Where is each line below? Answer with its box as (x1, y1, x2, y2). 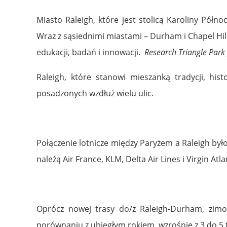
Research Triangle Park (144, 46, 225, 58)
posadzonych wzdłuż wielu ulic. (36, 87, 154, 99)
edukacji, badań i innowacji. (36, 46, 144, 58)
